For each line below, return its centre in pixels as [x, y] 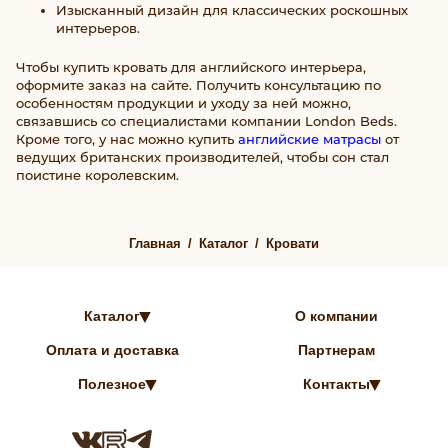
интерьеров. [98, 27]
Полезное [112, 383]
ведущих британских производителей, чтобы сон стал [202, 156]
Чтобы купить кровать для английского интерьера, [191, 66]
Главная [155, 243]
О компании [336, 315]
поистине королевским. [97, 174]
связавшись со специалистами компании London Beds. [206, 120]
